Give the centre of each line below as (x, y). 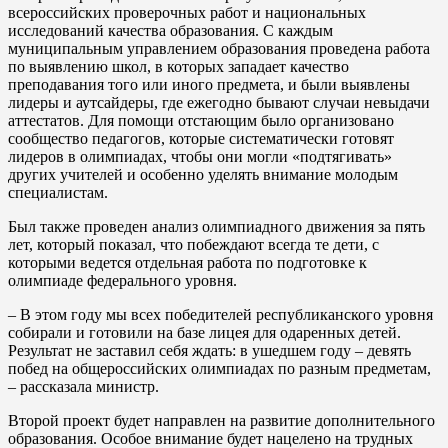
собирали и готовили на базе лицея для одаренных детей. (204, 332)
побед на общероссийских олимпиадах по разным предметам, (219, 368)
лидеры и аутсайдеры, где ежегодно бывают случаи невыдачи (219, 102)
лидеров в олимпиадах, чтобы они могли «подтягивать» (200, 156)
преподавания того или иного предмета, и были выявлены (209, 84)
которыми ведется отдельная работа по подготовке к (187, 262)
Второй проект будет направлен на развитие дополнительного (221, 420)
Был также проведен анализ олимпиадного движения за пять (216, 226)
